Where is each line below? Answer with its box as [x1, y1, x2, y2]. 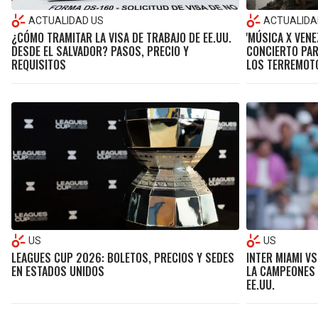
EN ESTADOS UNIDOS [11, 263, 104, 280]
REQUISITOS [11, 56, 66, 74]
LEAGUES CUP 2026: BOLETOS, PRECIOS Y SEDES [11, 249, 234, 267]
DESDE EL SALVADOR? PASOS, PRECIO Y [11, 43, 189, 60]
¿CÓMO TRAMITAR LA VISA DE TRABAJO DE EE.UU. [11, 29, 231, 47]
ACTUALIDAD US [28, 15, 104, 27]
